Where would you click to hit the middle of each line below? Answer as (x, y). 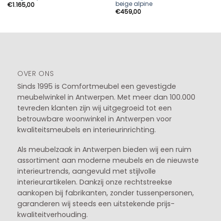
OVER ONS (36, 73)
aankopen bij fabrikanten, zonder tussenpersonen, (105, 193)
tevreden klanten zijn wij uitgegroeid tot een (94, 108)
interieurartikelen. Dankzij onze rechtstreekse (94, 182)
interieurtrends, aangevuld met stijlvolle (86, 171)
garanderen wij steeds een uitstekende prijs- (96, 203)
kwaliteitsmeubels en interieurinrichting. (86, 129)
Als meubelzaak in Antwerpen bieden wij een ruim (104, 149)
